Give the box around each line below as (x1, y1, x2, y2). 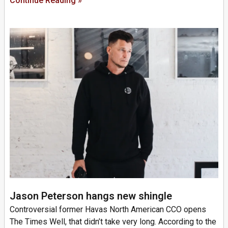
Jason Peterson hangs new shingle (10, 190, 172, 203)
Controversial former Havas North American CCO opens (10, 205, 206, 215)
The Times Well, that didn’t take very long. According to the (10, 217, 216, 227)
